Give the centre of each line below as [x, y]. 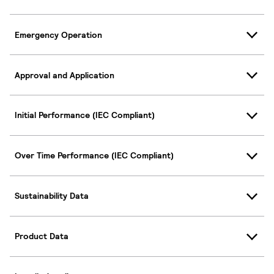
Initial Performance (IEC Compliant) [85, 115]
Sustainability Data [52, 196]
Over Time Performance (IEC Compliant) [94, 156]
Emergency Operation [58, 35]
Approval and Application [65, 75]
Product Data [42, 236]
